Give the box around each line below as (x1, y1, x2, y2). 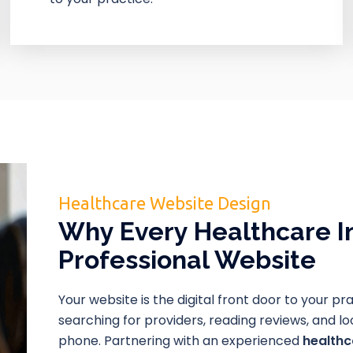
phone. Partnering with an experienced (58, 331, 303, 350)
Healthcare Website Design (58, 192, 272, 213)
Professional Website (58, 244, 317, 274)
